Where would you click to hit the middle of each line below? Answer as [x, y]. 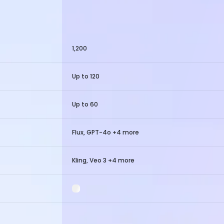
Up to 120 [86, 76]
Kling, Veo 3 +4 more [103, 160]
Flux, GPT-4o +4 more [105, 132]
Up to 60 [85, 104]
